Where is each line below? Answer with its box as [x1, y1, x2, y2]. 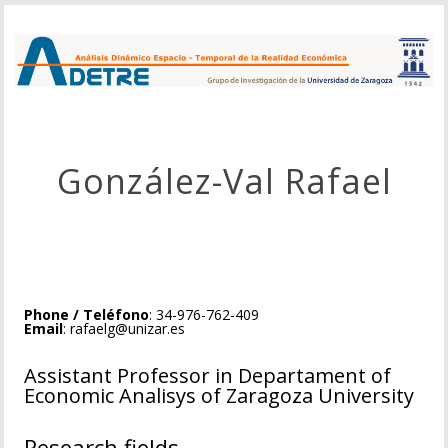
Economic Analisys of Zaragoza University [24, 382, 415, 410]
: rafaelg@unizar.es [63, 319, 186, 339]
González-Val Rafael [56, 158, 392, 205]
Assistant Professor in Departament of [24, 362, 392, 390]
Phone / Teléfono [24, 305, 150, 325]
